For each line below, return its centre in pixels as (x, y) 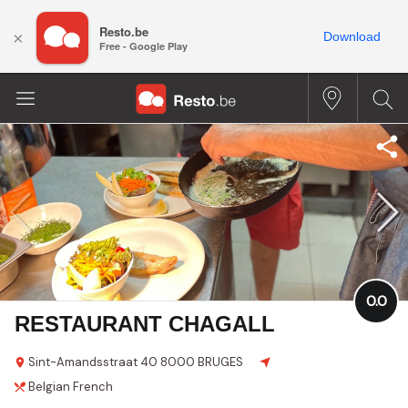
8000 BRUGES (202, 362)
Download (352, 36)
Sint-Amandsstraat (83, 362)
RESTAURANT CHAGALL (145, 323)
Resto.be (124, 32)
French (93, 386)
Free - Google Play (143, 46)
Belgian (49, 386)
